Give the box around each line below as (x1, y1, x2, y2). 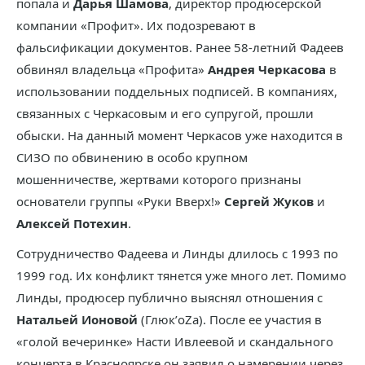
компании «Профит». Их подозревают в (16, 17, 256, 34)
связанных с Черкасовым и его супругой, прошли (16, 105, 314, 122)
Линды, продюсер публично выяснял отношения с (16, 289, 323, 306)
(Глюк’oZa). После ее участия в (138, 311, 322, 328)
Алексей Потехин (16, 215, 128, 232)
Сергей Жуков (224, 193, 314, 210)
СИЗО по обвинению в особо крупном (16, 149, 248, 166)
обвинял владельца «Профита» (16, 61, 208, 78)
